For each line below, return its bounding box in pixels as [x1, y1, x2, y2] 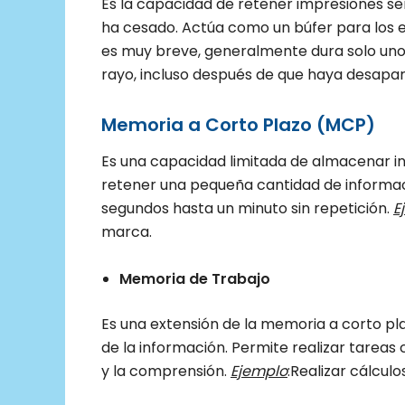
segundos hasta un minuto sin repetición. [101, 198, 393, 220]
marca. [101, 221, 152, 243]
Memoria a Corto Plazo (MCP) [101, 112, 375, 138]
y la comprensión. [101, 360, 231, 381]
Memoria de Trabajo [119, 268, 270, 289]
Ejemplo [231, 360, 287, 381]
